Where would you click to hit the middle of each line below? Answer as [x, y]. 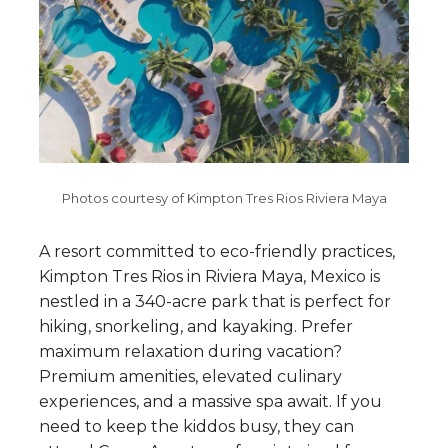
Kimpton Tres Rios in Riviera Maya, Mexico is [209, 276]
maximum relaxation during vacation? [190, 351]
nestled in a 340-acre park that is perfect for [215, 301]
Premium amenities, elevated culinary [190, 376]
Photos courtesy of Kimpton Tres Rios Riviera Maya [224, 197]
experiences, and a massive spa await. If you [210, 401]
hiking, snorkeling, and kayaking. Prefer [196, 326]
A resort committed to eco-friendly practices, [217, 251]
